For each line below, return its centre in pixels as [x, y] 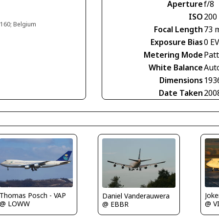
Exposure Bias [177, 42]
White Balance [176, 68]
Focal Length [178, 30]
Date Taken [181, 93]
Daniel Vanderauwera [136, 196]
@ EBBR [115, 204]
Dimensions [181, 80]
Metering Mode [173, 55]
